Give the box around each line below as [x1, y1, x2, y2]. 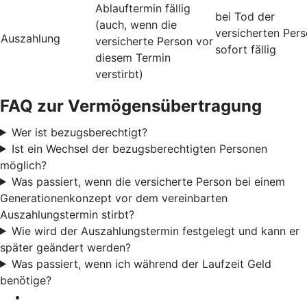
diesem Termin [95, 50, 171, 64]
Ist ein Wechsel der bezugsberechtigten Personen [11, 141, 267, 156]
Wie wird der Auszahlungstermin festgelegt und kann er [11, 223, 299, 238]
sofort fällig [215, 42, 276, 56]
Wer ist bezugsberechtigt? [11, 125, 147, 139]
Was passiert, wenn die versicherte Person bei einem [11, 174, 285, 188]
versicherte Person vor [95, 34, 213, 48]
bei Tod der [215, 9, 275, 23]
